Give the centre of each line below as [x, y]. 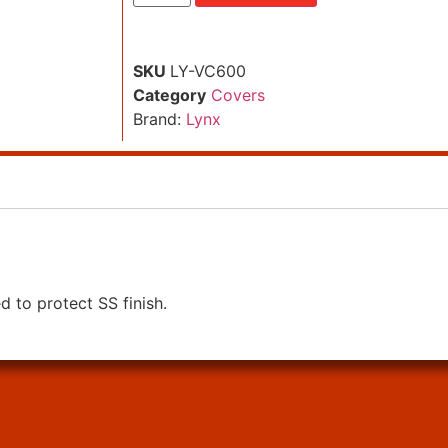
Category [169, 94]
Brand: [159, 118]
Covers [238, 94]
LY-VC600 [208, 70]
